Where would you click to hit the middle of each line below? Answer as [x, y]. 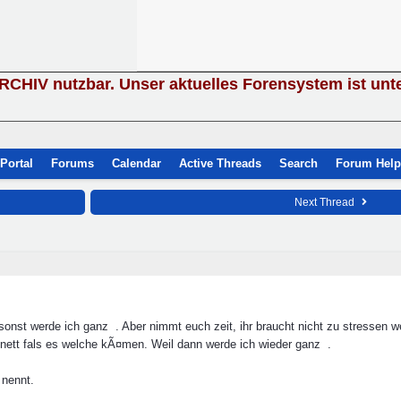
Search [299, 163]
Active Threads [220, 163]
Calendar [137, 163]
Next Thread [326, 202]
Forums [73, 163]
